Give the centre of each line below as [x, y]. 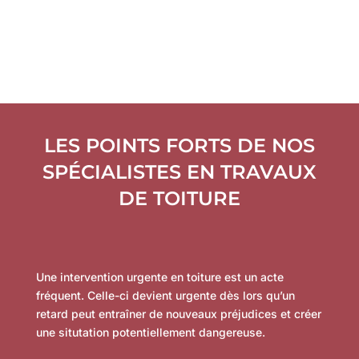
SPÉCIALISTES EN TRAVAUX [179, 172]
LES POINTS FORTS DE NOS [179, 145]
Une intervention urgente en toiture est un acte [159, 277]
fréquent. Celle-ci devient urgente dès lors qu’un [165, 295]
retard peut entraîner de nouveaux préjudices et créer [178, 314]
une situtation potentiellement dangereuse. [150, 332]
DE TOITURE [179, 198]
